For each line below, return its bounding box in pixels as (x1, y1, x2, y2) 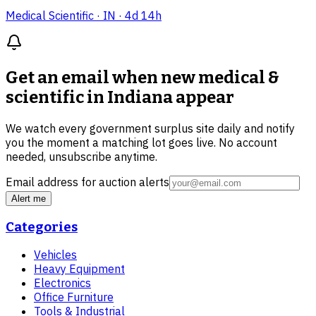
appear (173, 87, 234, 108)
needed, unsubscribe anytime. (6, 150, 157, 164)
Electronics (34, 276, 91, 291)
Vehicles (34, 248, 77, 262)
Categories (6, 219, 78, 235)
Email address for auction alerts (6, 175, 169, 189)
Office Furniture (34, 290, 114, 305)
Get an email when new (6, 68, 198, 88)
